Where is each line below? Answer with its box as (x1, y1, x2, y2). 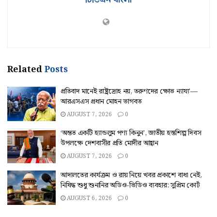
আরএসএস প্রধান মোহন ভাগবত (61, 95, 142, 108)
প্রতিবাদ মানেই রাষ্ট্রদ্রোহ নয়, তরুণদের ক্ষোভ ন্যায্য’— (61, 85, 198, 97)
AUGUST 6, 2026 (65, 193, 112, 203)
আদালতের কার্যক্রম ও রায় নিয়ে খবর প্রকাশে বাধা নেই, (61, 169, 202, 181)
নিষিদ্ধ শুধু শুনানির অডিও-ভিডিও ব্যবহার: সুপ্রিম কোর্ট (61, 179, 200, 191)
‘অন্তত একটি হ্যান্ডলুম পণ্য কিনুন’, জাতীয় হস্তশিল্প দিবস (61, 127, 201, 139)
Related (7, 62, 42, 77)
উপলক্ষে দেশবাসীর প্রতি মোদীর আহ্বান (61, 138, 158, 150)
